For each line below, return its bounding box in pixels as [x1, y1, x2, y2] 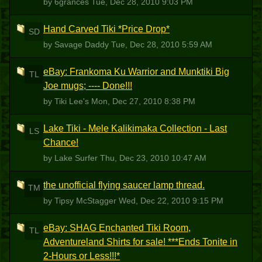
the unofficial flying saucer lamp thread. [43, 180, 205, 190]
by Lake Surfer [43, 153, 100, 163]
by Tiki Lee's [43, 96, 91, 106]
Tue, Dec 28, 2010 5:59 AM [111, 40, 212, 49]
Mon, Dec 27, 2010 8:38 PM [91, 96, 195, 106]
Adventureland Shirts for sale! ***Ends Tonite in [43, 237, 237, 247]
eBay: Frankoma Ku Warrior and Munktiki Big [43, 67, 229, 77]
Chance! [43, 137, 78, 147]
